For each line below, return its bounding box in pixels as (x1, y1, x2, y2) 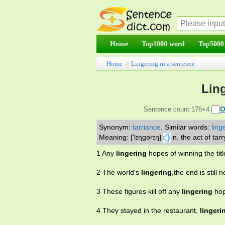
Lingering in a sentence (131, 60, 195, 67)
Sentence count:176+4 (143, 105, 211, 113)
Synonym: (99, 123, 133, 131)
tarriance (133, 123, 161, 131)
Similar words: (165, 123, 211, 131)
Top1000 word (142, 40, 185, 48)
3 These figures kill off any (96, 187, 182, 196)
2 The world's (96, 168, 141, 177)
